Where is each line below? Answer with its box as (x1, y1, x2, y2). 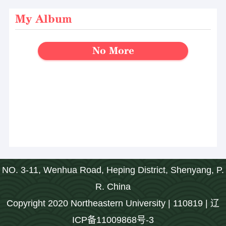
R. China (95, 181, 131, 192)
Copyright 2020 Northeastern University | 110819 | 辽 (7, 198, 219, 208)
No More (92, 44, 134, 58)
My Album (15, 12, 72, 26)
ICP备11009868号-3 (72, 214, 154, 225)
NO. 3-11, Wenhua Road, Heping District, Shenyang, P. (2, 164, 224, 175)
